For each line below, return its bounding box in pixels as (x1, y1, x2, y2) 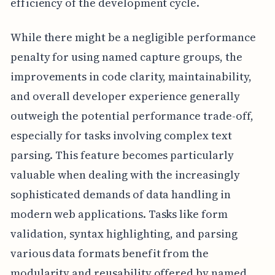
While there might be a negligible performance (10, 29, 256, 45)
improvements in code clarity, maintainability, (10, 68, 252, 84)
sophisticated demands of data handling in (10, 186, 231, 202)
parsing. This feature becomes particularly (10, 147, 234, 163)
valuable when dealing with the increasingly (10, 166, 240, 182)
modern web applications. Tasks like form (10, 206, 228, 222)
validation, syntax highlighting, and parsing (10, 225, 238, 241)
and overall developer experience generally (10, 88, 240, 104)
